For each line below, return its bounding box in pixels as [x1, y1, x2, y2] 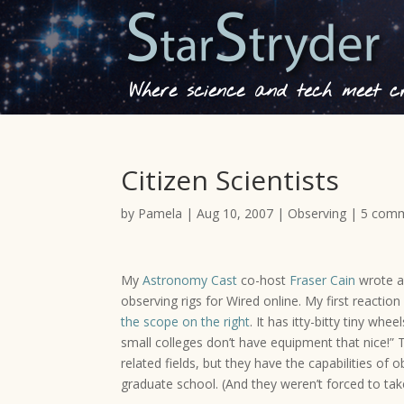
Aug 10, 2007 [197, 205, 274, 222]
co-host [237, 271, 290, 289]
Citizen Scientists [121, 161, 340, 198]
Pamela [138, 205, 183, 222]
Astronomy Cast [142, 271, 238, 289]
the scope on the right [121, 313, 251, 330]
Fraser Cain [289, 271, 356, 289]
